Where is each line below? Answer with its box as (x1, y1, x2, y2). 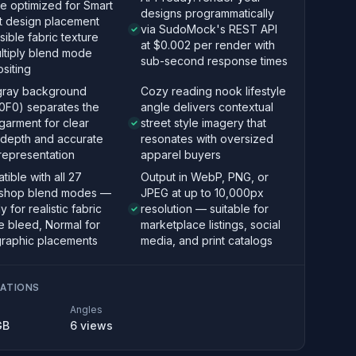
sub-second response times (140, 54, 288, 68)
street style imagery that (140, 116, 266, 130)
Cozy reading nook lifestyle (140, 84, 286, 98)
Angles (70, 304, 103, 315)
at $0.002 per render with (140, 38, 275, 52)
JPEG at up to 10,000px (140, 186, 264, 199)
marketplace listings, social (140, 218, 281, 231)
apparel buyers (140, 148, 221, 161)
